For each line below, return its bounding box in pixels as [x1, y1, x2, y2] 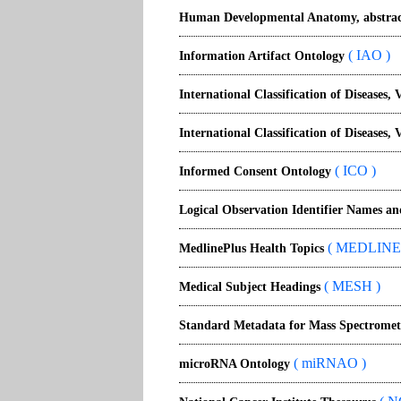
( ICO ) [331, 163, 376, 178]
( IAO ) [345, 47, 390, 63]
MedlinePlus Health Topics [179, 242, 324, 255]
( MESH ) [320, 278, 380, 294]
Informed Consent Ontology [179, 165, 331, 178]
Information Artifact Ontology [179, 49, 345, 63]
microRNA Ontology [179, 357, 290, 371]
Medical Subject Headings [179, 280, 320, 294]
